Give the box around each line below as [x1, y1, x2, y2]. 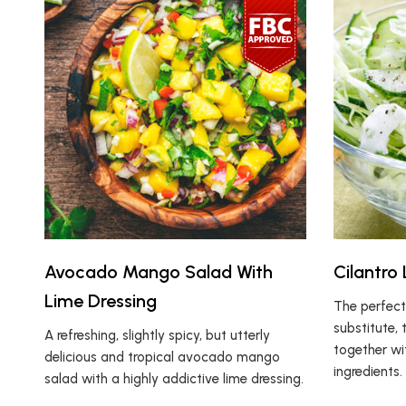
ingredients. [333, 363, 402, 381]
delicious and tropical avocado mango [43, 349, 280, 366]
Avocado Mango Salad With [43, 261, 273, 284]
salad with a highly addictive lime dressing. [43, 371, 304, 388]
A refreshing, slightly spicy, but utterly [43, 327, 270, 344]
